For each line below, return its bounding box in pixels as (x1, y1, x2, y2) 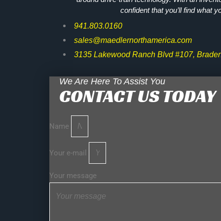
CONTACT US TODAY (59, 84, 217, 107)
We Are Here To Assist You (59, 76, 166, 86)
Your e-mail (49, 148, 89, 157)
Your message (49, 171, 97, 180)
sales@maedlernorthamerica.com (74, 36, 192, 44)
